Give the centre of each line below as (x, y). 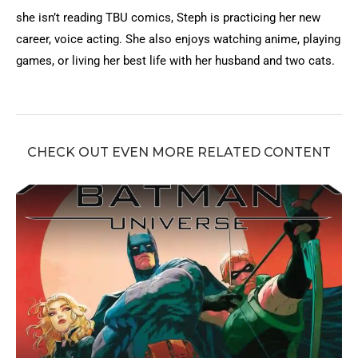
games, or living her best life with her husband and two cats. (175, 60)
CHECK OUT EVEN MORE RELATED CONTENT (179, 152)
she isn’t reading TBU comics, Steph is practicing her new (168, 17)
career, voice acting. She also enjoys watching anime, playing (178, 39)
